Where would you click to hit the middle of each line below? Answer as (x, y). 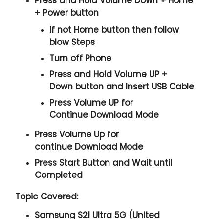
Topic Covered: (47, 196)
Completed (59, 175)
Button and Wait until (126, 163)
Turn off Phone (81, 58)
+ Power (53, 12)
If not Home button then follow (114, 30)
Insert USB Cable (160, 86)
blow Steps (72, 42)
